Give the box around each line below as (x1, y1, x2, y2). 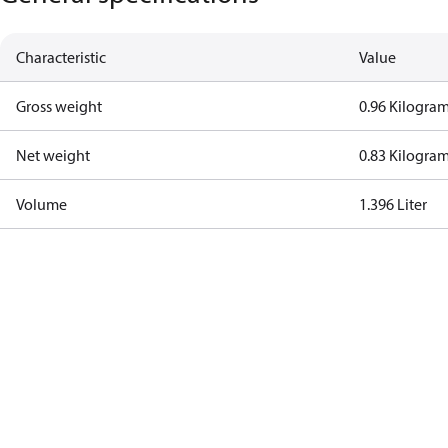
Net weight (16, 145, 90, 165)
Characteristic (16, 47, 106, 67)
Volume (16, 194, 67, 214)
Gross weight (16, 96, 102, 116)
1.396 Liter (359, 194, 428, 214)
